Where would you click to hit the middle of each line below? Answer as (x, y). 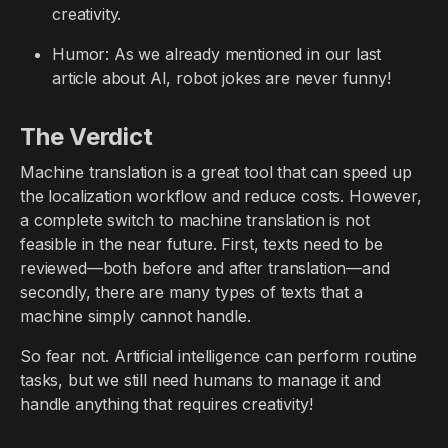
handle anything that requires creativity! (166, 404)
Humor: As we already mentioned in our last (217, 54)
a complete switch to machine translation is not (195, 220)
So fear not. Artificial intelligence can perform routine (219, 356)
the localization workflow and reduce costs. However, (221, 196)
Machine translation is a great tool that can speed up (216, 172)
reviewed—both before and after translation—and (205, 268)
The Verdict (86, 136)
